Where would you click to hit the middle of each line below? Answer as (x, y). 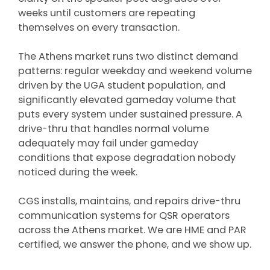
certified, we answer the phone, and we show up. (135, 244)
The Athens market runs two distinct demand (128, 56)
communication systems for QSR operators (124, 215)
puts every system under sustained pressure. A (130, 114)
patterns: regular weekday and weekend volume (135, 71)
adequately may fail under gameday (108, 143)
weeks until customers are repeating (107, 13)
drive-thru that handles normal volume (114, 129)
